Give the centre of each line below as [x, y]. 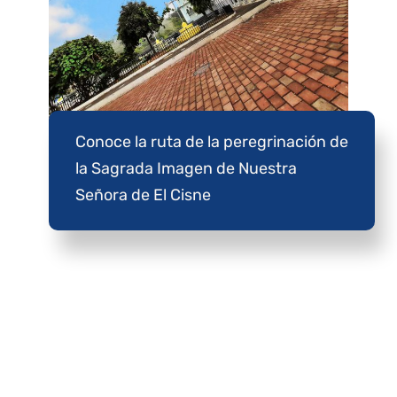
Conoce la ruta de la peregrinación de [212, 141]
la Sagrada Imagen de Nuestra [186, 168]
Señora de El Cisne [143, 195]
